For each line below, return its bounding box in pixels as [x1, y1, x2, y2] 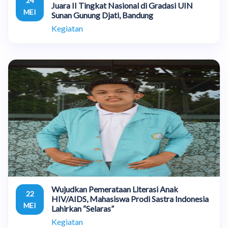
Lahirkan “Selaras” [51, 204, 114, 213]
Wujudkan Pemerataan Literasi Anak [51, 184, 178, 194]
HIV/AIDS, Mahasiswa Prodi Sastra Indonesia [51, 194, 209, 204]
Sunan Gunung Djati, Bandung [51, 10, 153, 20]
